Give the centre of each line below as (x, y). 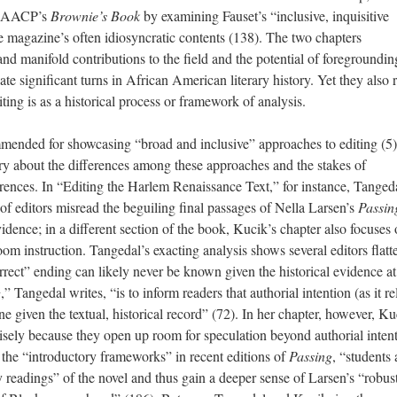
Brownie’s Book (95, 16)
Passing (311, 356)
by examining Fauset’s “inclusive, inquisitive (265, 16)
